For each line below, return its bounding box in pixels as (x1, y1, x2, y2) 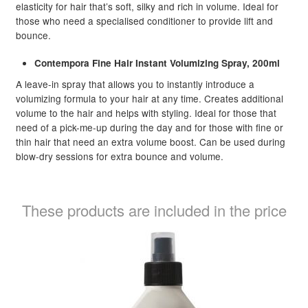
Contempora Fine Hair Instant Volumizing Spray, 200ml (34, 56, 280, 70)
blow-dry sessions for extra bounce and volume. (15, 148, 223, 163)
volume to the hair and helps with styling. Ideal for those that (15, 105, 276, 120)
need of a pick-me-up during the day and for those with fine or (15, 120, 283, 134)
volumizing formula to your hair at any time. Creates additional (15, 91, 283, 105)
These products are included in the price (21, 199, 287, 221)
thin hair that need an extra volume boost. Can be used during (15, 134, 285, 148)
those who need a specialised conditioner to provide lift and (15, 13, 273, 27)
